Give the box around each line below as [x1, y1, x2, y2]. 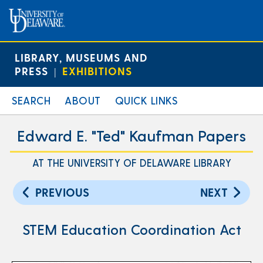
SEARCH [12, 94, 50, 106]
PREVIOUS [35, 186, 90, 199]
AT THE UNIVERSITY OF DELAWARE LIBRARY [32, 157, 231, 168]
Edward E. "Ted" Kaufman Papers [17, 126, 246, 144]
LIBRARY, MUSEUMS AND [15, 51, 147, 63]
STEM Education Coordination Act [22, 221, 241, 238]
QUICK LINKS [114, 94, 177, 106]
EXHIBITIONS [62, 65, 132, 77]
